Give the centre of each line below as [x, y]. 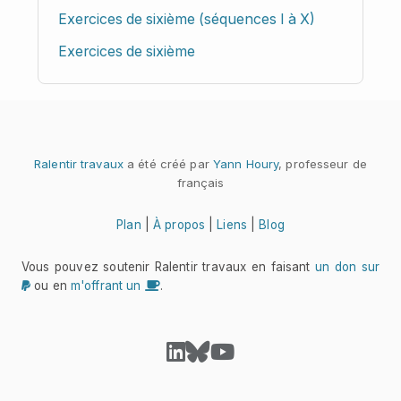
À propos [179, 225]
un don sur [347, 267]
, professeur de [323, 163]
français [200, 182]
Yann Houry [246, 163]
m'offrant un [107, 286]
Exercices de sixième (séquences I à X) [187, 20]
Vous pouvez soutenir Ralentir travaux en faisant [168, 267]
